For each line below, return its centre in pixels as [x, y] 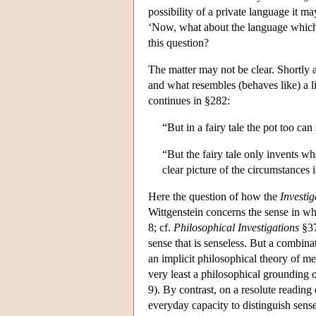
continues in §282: [189, 100]
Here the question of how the [214, 196]
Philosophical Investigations [236, 227]
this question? [178, 42]
